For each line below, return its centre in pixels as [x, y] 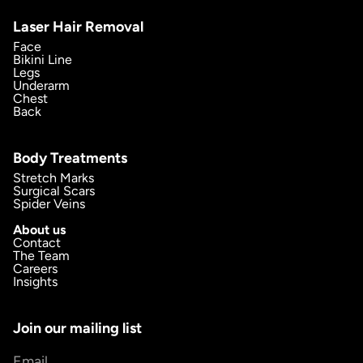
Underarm [41, 86]
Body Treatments [70, 158]
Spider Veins [49, 204]
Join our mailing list [77, 329]
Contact [37, 243]
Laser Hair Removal [78, 27]
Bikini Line [43, 60]
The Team [41, 256]
